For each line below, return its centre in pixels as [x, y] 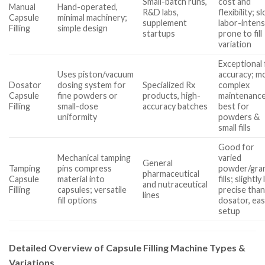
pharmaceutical [171, 173]
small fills [235, 127]
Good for [237, 147]
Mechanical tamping [94, 157]
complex [234, 85]
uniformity [77, 117]
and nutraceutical [175, 184]
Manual [22, 7]
